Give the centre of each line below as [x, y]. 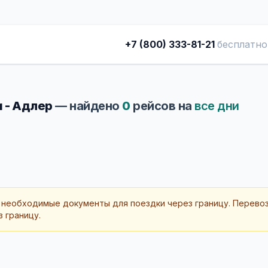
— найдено [87, 106]
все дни [217, 106]
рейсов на [162, 106]
